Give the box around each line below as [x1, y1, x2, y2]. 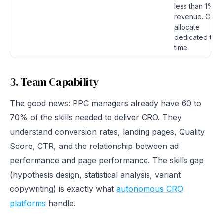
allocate [174, 23, 200, 31]
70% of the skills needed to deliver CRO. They [10, 112, 182, 122]
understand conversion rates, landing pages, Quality [10, 127, 205, 137]
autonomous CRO [116, 184, 183, 194]
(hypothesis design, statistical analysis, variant [10, 170, 181, 180]
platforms [10, 198, 46, 208]
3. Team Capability [10, 74, 99, 89]
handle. [46, 198, 75, 208]
